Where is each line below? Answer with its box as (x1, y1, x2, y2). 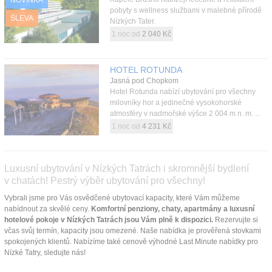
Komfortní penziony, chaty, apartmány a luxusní (91, 204, 254, 213)
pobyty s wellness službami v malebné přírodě (109, 5, 262, 15)
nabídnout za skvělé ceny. (4, 204, 91, 213)
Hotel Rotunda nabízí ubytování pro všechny (109, 87, 256, 96)
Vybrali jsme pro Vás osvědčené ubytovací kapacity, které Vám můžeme (4, 193, 240, 202)
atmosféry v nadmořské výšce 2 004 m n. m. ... (109, 109, 260, 118)
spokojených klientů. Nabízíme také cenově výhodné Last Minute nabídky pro (4, 237, 258, 246)
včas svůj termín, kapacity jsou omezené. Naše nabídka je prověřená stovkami (4, 226, 261, 235)
